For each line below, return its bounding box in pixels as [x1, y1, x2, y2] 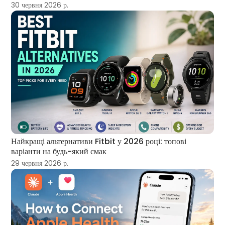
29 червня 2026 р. [11, 158, 69, 168]
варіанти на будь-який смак [11, 145, 107, 157]
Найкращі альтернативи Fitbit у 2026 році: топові [11, 135, 187, 147]
